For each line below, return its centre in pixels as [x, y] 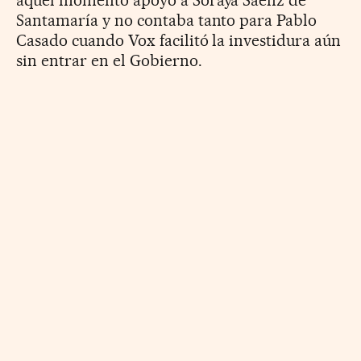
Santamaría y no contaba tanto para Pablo [167, 20]
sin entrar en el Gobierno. [109, 60]
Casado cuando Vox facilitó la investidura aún [179, 40]
